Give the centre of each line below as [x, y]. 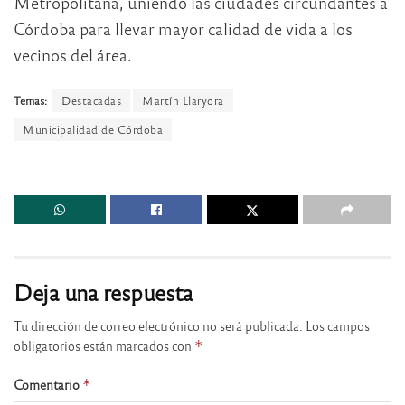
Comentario [48, 384]
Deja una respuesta [104, 291]
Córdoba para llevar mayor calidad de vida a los [183, 28]
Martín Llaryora [183, 101]
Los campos [338, 325]
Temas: [30, 101]
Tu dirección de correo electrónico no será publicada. [158, 325]
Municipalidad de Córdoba [93, 130]
